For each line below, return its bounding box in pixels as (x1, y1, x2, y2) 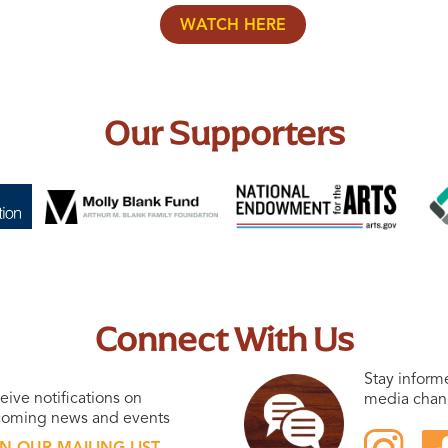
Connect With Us (94, 314, 354, 366)
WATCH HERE (179, 17, 286, 34)
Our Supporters (103, 107, 345, 159)
